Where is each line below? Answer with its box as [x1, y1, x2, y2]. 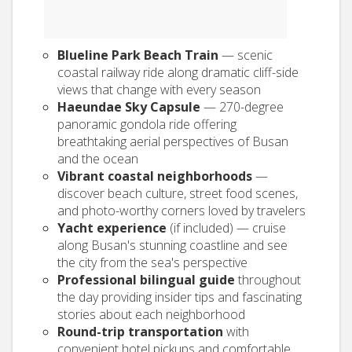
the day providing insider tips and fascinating [57, 288, 302, 306]
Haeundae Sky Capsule [57, 98, 200, 115]
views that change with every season [57, 81, 261, 98]
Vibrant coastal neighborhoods [57, 167, 252, 185]
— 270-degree [200, 98, 284, 115]
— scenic [218, 46, 273, 64]
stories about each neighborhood [57, 306, 245, 323]
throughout [235, 271, 301, 288]
